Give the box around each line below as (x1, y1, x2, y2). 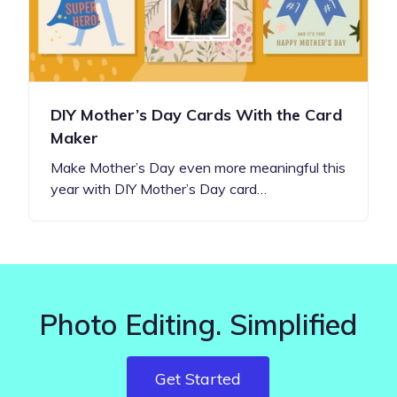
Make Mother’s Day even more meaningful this (51, 158, 346, 176)
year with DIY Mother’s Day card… (51, 179, 267, 198)
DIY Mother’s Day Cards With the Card (51, 104, 342, 125)
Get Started (155, 368, 242, 389)
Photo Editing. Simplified (39, 306, 358, 342)
